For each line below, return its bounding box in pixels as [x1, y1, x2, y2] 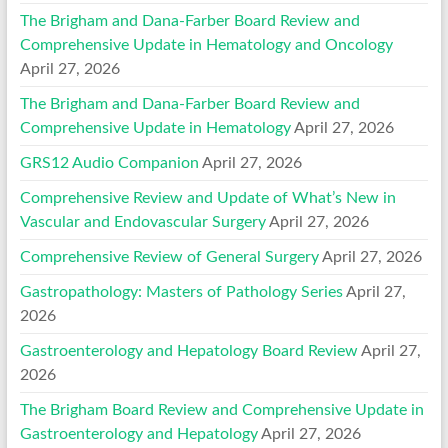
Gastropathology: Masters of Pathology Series [19, 283, 343, 300]
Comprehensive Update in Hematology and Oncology [19, 36, 393, 53]
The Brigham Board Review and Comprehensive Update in [19, 401, 424, 418]
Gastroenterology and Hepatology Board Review [19, 342, 358, 359]
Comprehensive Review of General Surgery [19, 248, 319, 265]
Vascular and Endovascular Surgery [19, 213, 266, 230]
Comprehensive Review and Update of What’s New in [19, 189, 396, 206]
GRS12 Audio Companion [19, 154, 199, 171]
